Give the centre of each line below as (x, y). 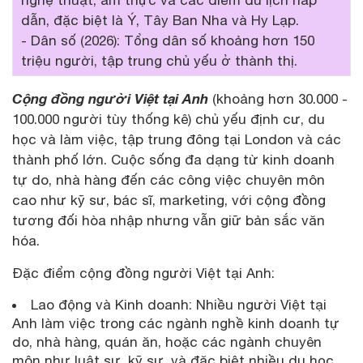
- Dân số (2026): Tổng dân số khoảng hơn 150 (168, 40)
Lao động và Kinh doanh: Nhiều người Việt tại (179, 304)
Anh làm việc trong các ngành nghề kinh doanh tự (176, 323)
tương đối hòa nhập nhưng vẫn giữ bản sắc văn (169, 220)
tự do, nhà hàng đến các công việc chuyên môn (169, 179)
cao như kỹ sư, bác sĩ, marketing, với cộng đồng (169, 200)
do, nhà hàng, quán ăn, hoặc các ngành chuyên (167, 342)
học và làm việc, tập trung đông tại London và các (177, 139)
